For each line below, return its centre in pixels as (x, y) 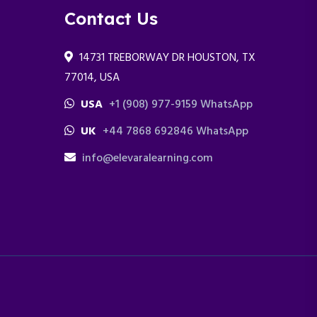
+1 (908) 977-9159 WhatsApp (181, 105)
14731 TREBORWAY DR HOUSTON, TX (167, 58)
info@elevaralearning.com (148, 158)
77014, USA (92, 78)
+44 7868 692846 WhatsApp (175, 132)
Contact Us (111, 18)
